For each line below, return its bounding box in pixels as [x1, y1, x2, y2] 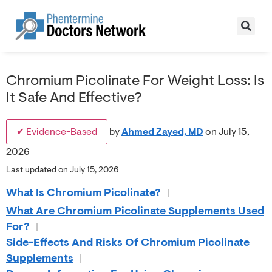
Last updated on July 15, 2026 [6, 165, 118, 175]
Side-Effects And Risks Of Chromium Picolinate [6, 236, 250, 250]
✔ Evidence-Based [16, 126, 97, 138]
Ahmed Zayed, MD [121, 126, 203, 138]
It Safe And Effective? [6, 89, 142, 106]
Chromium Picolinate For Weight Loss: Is [6, 72, 264, 89]
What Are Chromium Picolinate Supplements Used [6, 205, 264, 218]
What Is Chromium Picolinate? [6, 186, 161, 200]
